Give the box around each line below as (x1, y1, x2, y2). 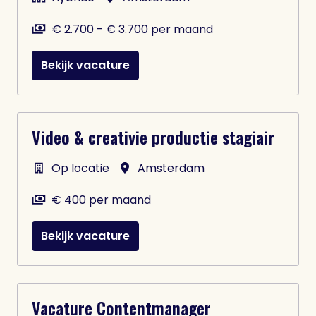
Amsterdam (138, 160, 205, 176)
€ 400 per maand (51, 192, 151, 208)
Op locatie (51, 160, 109, 176)
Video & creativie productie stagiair (32, 124, 274, 150)
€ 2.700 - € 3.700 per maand (51, 21, 213, 37)
